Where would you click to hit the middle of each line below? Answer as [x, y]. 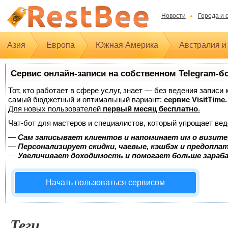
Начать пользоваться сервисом [105, 182]
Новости [173, 16]
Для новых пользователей [55, 109]
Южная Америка [127, 45]
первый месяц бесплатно [150, 109]
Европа [61, 45]
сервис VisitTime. [195, 99]
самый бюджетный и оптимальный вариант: [86, 99]
